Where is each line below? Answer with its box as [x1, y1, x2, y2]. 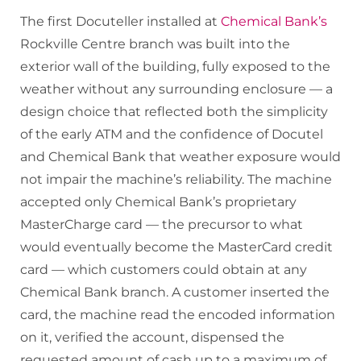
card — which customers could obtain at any [20, 262, 307, 278]
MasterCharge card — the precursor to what [20, 217, 303, 233]
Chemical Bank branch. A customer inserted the [20, 284, 330, 301]
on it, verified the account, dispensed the [20, 330, 284, 346]
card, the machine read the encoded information [20, 307, 335, 323]
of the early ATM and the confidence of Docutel [20, 127, 323, 143]
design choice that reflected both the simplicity [20, 104, 328, 120]
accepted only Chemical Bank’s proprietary [20, 194, 297, 210]
